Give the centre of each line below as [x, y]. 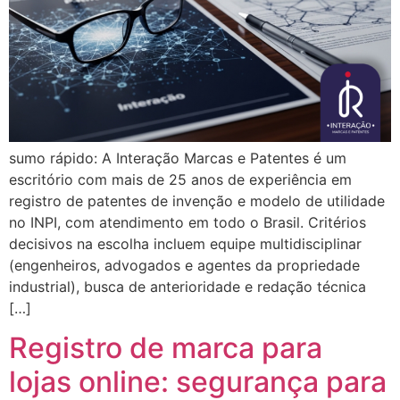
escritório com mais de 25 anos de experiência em [180, 179]
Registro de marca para [166, 348]
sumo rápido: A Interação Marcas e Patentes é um [178, 158]
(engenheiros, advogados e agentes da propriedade [184, 265]
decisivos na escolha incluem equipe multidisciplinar [185, 243]
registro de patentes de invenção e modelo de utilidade [197, 200]
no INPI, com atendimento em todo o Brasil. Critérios [187, 222]
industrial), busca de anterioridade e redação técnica [187, 286]
